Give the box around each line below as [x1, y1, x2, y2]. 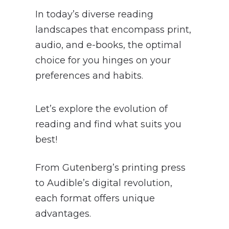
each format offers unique [35, 192, 155, 204]
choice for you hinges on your [35, 54, 171, 66]
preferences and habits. [35, 70, 143, 81]
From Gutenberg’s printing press [35, 162, 186, 173]
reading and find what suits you [35, 118, 181, 130]
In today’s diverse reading [35, 8, 153, 20]
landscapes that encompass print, [35, 24, 191, 35]
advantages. [35, 208, 91, 219]
